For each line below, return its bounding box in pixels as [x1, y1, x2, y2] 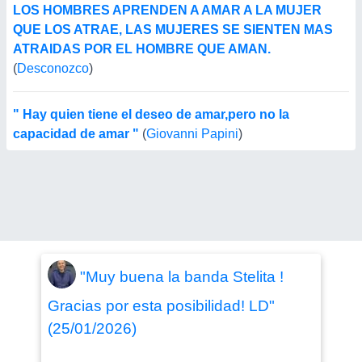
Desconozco [17, 61, 89, 75]
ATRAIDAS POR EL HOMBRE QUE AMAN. [13, 42, 271, 56]
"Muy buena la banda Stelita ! [79, 267, 284, 285]
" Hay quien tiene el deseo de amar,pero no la [13, 107, 289, 121]
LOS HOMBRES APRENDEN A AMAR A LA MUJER [13, 3, 322, 17]
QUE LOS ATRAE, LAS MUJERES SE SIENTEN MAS [13, 23, 333, 36]
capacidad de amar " [13, 127, 139, 141]
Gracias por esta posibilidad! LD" [47, 297, 275, 314]
